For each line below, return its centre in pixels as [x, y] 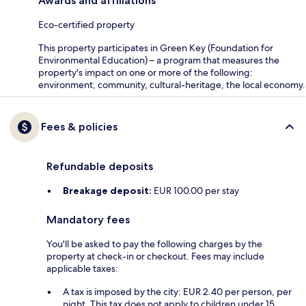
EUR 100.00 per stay [195, 191]
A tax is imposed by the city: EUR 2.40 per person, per [177, 292]
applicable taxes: [82, 269]
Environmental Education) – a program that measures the [159, 60]
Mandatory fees [88, 220]
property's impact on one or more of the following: [145, 73]
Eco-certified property [86, 25]
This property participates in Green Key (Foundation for [156, 48]
